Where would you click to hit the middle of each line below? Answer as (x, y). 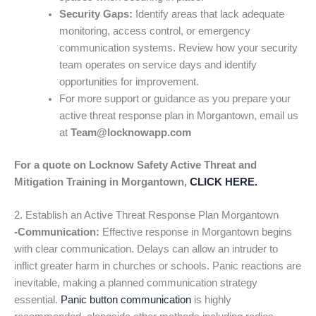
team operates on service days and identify (158, 65)
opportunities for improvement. (129, 82)
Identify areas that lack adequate (208, 14)
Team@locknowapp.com (130, 133)
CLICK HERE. (224, 182)
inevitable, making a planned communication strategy (136, 283)
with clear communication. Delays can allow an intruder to (146, 249)
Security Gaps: (96, 14)
